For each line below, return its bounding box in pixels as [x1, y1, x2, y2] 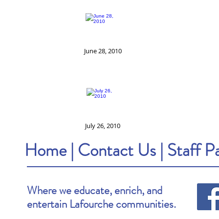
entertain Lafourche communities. [27, 196, 176, 212]
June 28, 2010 [84, 46, 122, 55]
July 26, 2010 [85, 121, 120, 130]
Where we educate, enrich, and [27, 182, 162, 198]
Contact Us [77, 138, 160, 162]
